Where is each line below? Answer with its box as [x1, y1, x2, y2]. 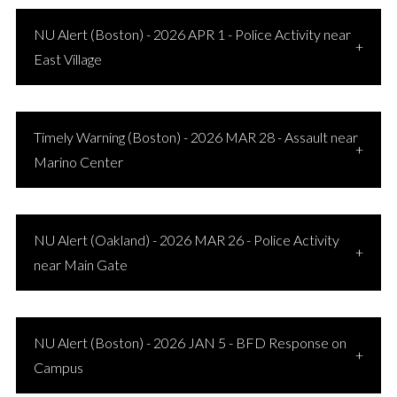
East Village [33, 51, 102, 67]
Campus [33, 359, 83, 376]
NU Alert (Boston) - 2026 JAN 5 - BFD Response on [33, 334, 346, 351]
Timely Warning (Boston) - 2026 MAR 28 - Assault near [33, 128, 358, 145]
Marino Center [33, 153, 123, 170]
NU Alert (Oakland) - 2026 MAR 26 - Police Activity [33, 231, 339, 248]
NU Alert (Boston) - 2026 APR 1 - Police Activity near [33, 26, 351, 43]
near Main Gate [33, 256, 128, 273]
